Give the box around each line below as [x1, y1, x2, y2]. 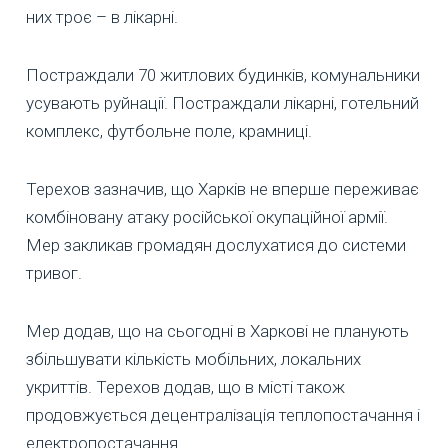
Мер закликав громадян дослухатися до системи [26, 235, 406, 256]
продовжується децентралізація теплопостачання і [26, 405, 420, 426]
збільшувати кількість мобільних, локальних [26, 349, 361, 370]
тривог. [26, 263, 82, 284]
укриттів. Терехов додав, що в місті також [26, 377, 345, 398]
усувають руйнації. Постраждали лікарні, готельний [26, 93, 419, 114]
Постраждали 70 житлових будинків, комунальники [26, 65, 420, 86]
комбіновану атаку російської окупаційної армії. [26, 207, 388, 228]
